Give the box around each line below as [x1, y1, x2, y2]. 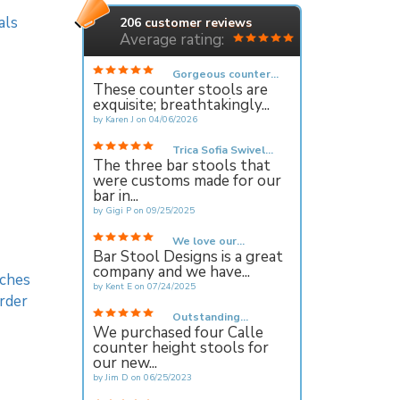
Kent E [104, 279, 132, 293]
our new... [92, 352, 157, 373]
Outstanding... [171, 309, 248, 324]
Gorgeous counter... [171, 66, 279, 81]
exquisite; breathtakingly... [92, 94, 270, 115]
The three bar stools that [92, 154, 271, 176]
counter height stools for [92, 337, 269, 358]
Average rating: [119, 29, 224, 50]
